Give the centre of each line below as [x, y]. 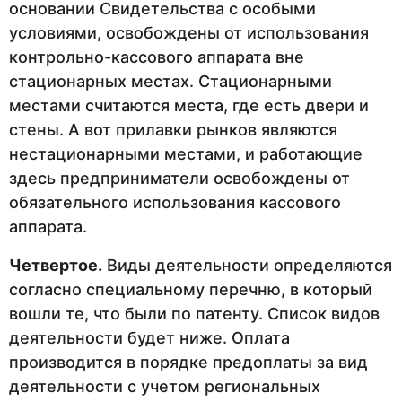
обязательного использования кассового [175, 202]
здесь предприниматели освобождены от [179, 178]
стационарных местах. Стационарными [170, 81]
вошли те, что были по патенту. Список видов [194, 314]
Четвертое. [56, 265]
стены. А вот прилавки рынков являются [173, 129]
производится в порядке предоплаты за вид [188, 362]
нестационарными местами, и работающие [186, 153]
